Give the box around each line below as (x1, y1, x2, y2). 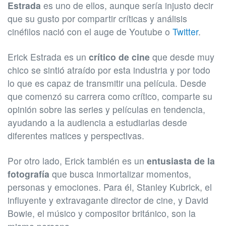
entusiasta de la (147, 154, 215, 167)
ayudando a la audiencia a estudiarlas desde (8, 116, 187, 129)
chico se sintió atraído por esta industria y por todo (8, 64, 210, 77)
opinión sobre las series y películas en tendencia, (8, 103, 205, 116)
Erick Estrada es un (8, 50, 89, 64)
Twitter (173, 25, 198, 38)
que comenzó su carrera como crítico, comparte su (8, 90, 212, 103)
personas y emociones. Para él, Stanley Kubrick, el (8, 181, 212, 194)
